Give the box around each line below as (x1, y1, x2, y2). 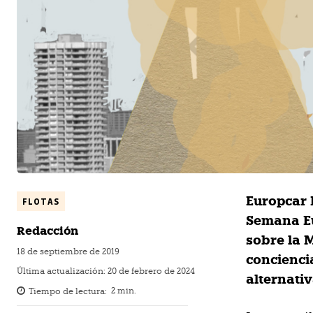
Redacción (17, 224, 78, 239)
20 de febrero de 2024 (108, 266, 195, 277)
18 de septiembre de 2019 (17, 247, 119, 257)
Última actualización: (17, 266, 108, 277)
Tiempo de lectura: (29, 286, 107, 296)
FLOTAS (22, 196, 59, 208)
